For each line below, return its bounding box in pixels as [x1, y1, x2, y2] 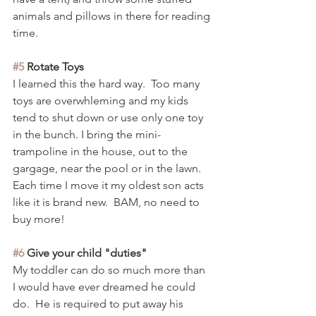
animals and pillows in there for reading [13, 9, 213, 23]
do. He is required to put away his [13, 297, 186, 311]
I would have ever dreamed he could [13, 280, 198, 294]
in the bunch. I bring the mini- [13, 128, 161, 142]
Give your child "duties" [24, 246, 150, 260]
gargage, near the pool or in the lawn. [13, 162, 207, 176]
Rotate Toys [24, 60, 84, 74]
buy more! [13, 212, 68, 226]
